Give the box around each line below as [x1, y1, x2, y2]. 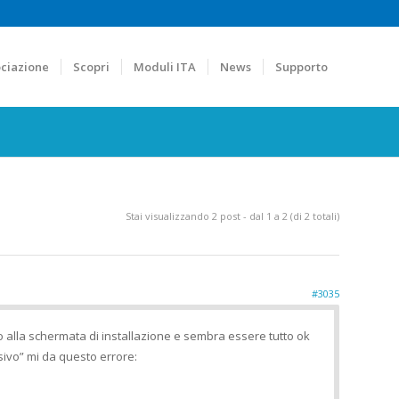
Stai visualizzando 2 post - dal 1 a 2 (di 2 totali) [126, 209, 339, 223]
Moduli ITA [134, 59, 196, 75]
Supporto [275, 59, 328, 75]
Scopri [73, 59, 110, 75]
